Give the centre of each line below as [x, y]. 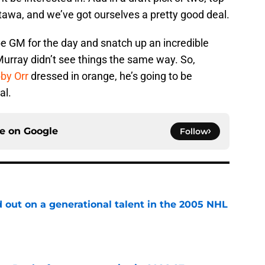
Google [41, 131]
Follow [194, 131]
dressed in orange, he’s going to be [110, 76]
